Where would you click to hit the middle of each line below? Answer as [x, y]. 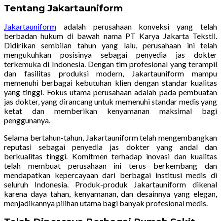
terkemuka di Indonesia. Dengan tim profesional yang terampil [110, 64]
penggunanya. [27, 120]
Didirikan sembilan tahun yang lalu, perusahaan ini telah [110, 45]
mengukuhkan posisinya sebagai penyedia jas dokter [110, 55]
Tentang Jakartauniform [63, 8]
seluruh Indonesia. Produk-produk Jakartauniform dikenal [110, 184]
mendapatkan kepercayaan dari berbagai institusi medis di [110, 175]
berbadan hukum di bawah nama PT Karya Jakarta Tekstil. [110, 36]
